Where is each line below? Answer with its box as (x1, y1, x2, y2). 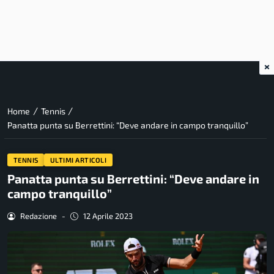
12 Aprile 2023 (83, 211, 133, 221)
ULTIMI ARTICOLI (50, 155, 107, 164)
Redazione (20, 211, 57, 221)
